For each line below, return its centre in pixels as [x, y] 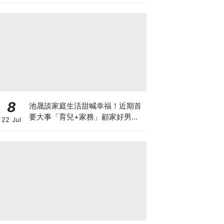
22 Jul [11, 119]
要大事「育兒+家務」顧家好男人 [84, 116]
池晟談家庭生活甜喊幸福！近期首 [85, 105]
